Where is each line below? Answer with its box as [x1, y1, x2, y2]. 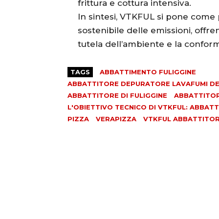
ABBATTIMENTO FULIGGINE [100, 68, 196, 76]
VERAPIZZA [96, 115, 136, 123]
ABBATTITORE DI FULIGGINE [67, 91, 167, 100]
